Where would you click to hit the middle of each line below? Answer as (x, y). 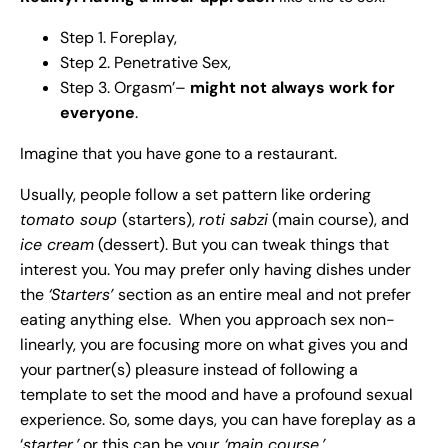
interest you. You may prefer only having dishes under (215, 270)
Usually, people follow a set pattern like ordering (195, 195)
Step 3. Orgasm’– (125, 88)
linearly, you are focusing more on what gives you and (214, 345)
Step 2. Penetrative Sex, (145, 63)
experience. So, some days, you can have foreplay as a (218, 420)
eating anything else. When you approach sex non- (207, 320)
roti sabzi (233, 220)
